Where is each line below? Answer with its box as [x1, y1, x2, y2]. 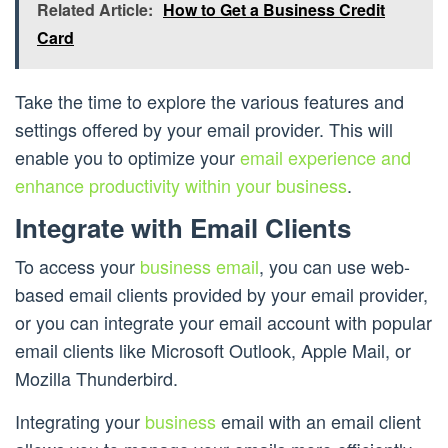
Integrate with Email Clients [15, 209, 351, 247]
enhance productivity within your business [15, 172, 347, 199]
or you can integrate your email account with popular [15, 309, 432, 336]
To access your [15, 253, 140, 280]
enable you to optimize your [15, 144, 240, 171]
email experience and [240, 144, 411, 171]
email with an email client [216, 408, 421, 435]
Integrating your [15, 408, 145, 435]
